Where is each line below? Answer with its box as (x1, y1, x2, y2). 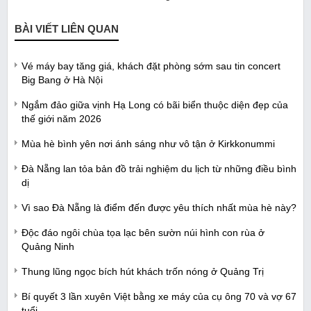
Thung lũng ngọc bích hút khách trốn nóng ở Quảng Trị (22, 265, 264, 277)
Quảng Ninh (22, 240, 74, 252)
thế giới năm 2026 (22, 112, 101, 124)
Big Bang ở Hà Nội (22, 74, 103, 85)
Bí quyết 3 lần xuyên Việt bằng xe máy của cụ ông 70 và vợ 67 (22, 290, 296, 302)
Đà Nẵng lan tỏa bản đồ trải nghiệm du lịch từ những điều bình (22, 162, 296, 174)
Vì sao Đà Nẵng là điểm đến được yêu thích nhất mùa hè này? (22, 201, 296, 213)
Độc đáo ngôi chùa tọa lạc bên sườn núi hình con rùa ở (22, 226, 264, 238)
